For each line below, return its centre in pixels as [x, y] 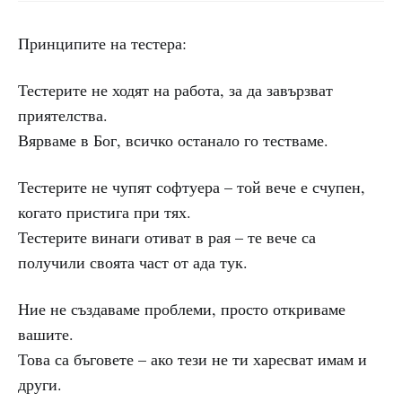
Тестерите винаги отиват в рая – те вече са [167, 237]
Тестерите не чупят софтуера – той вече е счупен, [192, 187]
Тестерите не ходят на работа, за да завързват [175, 90]
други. [40, 384]
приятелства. [63, 115]
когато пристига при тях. [105, 212]
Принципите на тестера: [102, 43]
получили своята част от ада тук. [133, 262]
